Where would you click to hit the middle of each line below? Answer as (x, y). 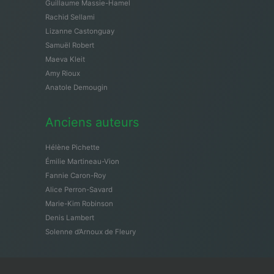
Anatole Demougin (76, 87)
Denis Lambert (70, 217)
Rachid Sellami (70, 17)
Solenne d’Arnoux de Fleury (91, 231)
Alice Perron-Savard (79, 189)
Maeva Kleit (65, 59)
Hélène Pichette (72, 147)
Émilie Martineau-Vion (82, 161)
